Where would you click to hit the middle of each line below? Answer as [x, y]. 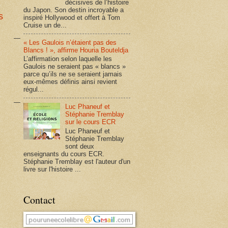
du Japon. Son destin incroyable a [74, 10]
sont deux [80, 146]
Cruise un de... [45, 25]
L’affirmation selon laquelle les [68, 59]
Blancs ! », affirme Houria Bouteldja [76, 50]
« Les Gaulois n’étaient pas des [70, 42]
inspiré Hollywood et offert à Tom [72, 17]
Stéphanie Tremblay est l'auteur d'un [77, 161]
